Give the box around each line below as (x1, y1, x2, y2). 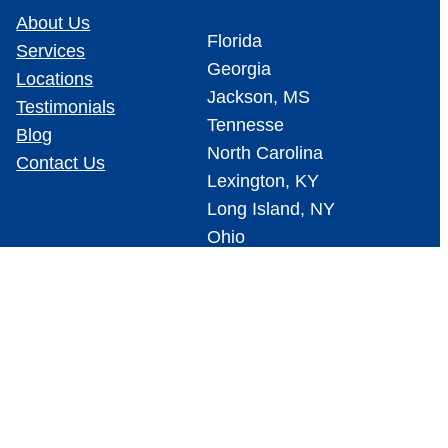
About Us (16, 12, 91, 33)
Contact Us (16, 152, 106, 173)
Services (16, 40, 86, 61)
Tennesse (206, 114, 284, 135)
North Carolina (206, 142, 323, 163)
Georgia (206, 58, 271, 79)
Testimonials (16, 96, 116, 117)
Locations (16, 68, 94, 89)
